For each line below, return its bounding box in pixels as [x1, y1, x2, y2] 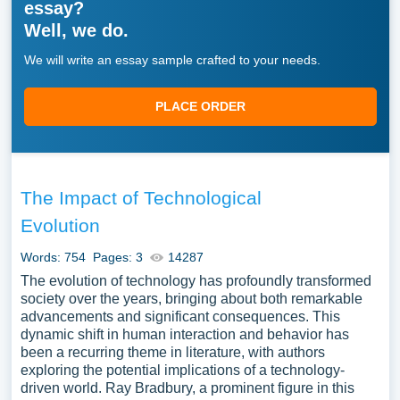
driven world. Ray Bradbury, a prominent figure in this [20, 380, 354, 396]
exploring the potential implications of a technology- [20, 362, 345, 378]
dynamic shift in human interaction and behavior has [20, 327, 349, 342]
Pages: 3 [92, 250, 143, 264]
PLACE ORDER [154, 99, 246, 113]
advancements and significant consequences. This [20, 309, 340, 324]
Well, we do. [23, 21, 129, 40]
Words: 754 [20, 250, 86, 264]
